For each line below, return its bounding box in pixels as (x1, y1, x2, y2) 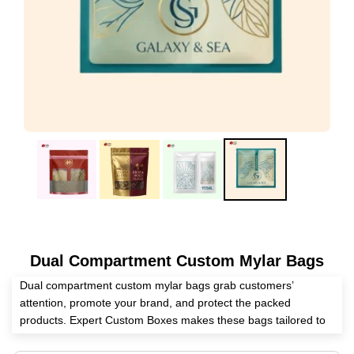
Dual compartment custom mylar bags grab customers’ (20, 279, 293, 292)
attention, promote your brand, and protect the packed (20, 296, 291, 310)
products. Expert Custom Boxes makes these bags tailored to (20, 314, 326, 327)
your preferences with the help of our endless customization (20, 331, 318, 345)
